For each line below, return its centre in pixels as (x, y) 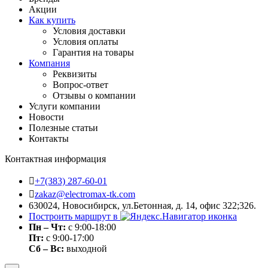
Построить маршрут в (73, 216)
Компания (49, 63)
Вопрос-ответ (80, 84)
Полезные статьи (63, 127)
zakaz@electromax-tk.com (85, 194)
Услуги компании (65, 106)
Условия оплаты (86, 41)
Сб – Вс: (46, 248)
